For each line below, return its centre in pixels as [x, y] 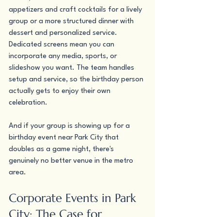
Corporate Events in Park [74, 198]
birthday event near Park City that [65, 138]
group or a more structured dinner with [72, 22]
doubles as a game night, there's [62, 149]
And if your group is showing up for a [70, 126]
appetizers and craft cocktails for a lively [76, 10]
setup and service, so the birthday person [77, 80]
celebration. [28, 103]
